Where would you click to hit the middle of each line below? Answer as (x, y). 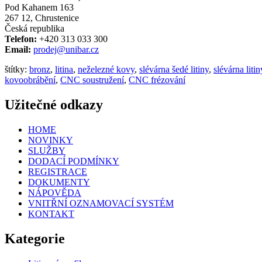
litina (64, 70)
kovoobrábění (30, 80)
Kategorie (35, 238)
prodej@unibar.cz (66, 50)
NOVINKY (51, 140)
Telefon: (21, 39)
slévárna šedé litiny (174, 70)
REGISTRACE (58, 172)
